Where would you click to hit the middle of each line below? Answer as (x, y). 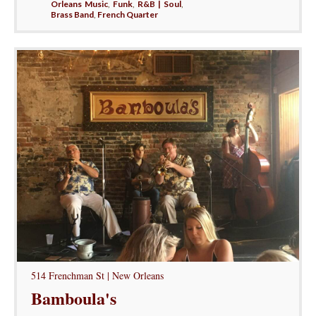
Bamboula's (73, 298)
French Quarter (127, 15)
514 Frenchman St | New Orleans (97, 276)
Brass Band (72, 15)
